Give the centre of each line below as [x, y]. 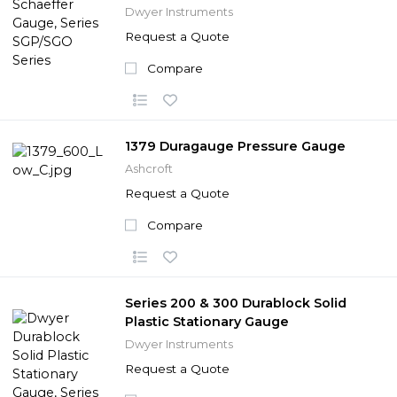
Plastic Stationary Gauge [207, 321]
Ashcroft [149, 168]
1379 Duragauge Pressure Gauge [235, 146]
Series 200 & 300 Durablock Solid [236, 303]
